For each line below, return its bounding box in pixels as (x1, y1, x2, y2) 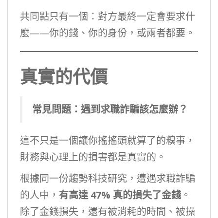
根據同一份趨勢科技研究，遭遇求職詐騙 (20, 172, 195, 185)
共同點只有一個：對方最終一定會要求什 (20, 10, 195, 23)
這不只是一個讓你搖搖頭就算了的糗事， (20, 134, 195, 147)
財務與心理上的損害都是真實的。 (20, 150, 166, 163)
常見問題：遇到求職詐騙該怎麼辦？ (32, 103, 188, 116)
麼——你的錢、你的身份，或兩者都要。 (20, 26, 195, 39)
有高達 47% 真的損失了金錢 (59, 188, 181, 201)
